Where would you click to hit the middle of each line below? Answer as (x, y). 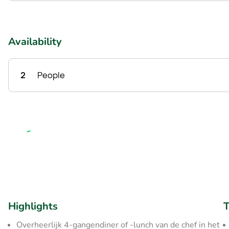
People (51, 75)
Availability (35, 42)
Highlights (33, 206)
